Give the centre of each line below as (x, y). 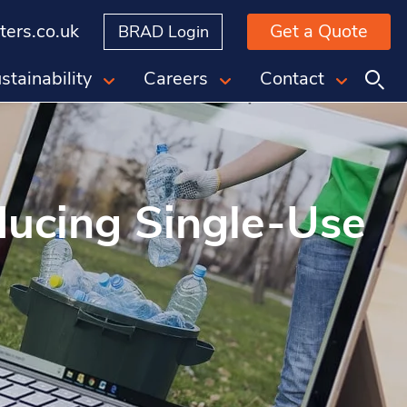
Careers (176, 79)
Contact (292, 79)
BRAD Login (163, 32)
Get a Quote (319, 31)
